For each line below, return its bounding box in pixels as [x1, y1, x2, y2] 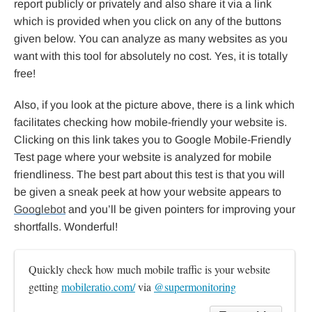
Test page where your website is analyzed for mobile [14, 150, 272, 163]
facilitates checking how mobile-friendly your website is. [14, 116, 287, 128]
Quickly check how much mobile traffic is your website [29, 261, 270, 276]
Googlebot [14, 203, 65, 215]
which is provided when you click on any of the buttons [14, 15, 281, 27]
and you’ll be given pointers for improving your [65, 203, 295, 215]
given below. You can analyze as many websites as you [14, 32, 288, 45]
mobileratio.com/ [61, 279, 135, 294]
